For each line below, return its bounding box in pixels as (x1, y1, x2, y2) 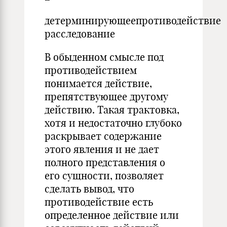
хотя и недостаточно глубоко (45, 117, 182, 129)
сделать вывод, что (45, 182, 134, 195)
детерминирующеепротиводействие (45, 14, 221, 27)
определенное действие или (45, 209, 179, 221)
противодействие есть (45, 196, 153, 208)
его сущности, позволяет (45, 169, 164, 182)
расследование (45, 27, 115, 40)
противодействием (45, 64, 137, 77)
